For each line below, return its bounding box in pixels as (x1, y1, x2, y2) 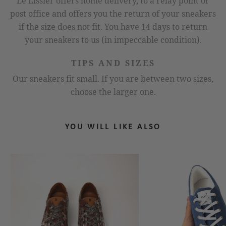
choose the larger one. (70, 86, 156, 97)
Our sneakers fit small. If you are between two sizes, (13, 73, 213, 84)
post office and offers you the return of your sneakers (10, 8, 216, 19)
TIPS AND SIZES (71, 57, 155, 69)
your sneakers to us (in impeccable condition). (24, 34, 202, 45)
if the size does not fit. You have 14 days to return (19, 21, 207, 32)
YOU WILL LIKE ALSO (65, 123, 161, 132)
